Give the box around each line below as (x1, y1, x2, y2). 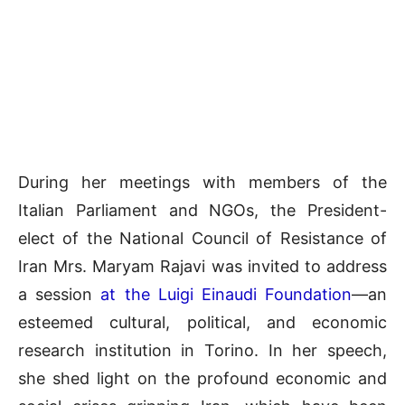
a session (18, 284, 101, 304)
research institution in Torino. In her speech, (18, 340, 387, 360)
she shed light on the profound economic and (18, 368, 387, 388)
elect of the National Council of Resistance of (18, 228, 387, 248)
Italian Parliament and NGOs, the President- (18, 200, 387, 220)
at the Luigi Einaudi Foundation (100, 284, 353, 304)
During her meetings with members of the (18, 172, 387, 192)
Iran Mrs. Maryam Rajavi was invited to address (18, 256, 387, 276)
